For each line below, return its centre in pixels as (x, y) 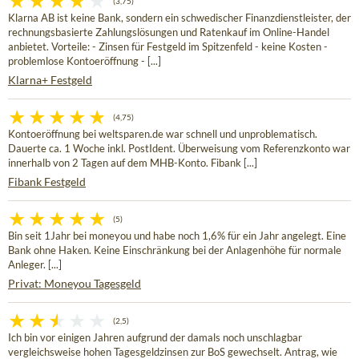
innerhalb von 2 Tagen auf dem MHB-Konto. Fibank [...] (133, 163)
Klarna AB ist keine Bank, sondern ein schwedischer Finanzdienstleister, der (179, 18)
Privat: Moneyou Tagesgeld (75, 284)
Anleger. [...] (35, 265)
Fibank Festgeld (47, 182)
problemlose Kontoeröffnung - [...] (85, 62)
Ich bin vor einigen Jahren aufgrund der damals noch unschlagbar (155, 338)
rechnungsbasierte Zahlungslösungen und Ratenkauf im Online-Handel (169, 33)
